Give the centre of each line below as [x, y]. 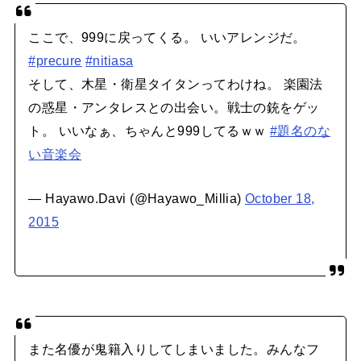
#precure [55, 60]
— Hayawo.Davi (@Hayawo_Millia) [137, 198]
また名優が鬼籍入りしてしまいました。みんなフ [174, 349]
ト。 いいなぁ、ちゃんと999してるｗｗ [149, 130]
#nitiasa [110, 60]
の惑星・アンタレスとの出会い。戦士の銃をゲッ [174, 107]
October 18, [280, 198]
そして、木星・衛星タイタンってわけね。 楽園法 [176, 83]
